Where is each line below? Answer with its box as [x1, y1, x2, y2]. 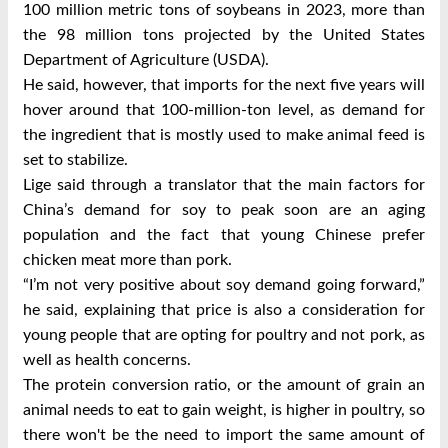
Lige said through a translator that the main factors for [23, 177, 425, 193]
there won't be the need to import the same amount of [23, 427, 425, 443]
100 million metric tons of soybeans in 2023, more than [23, 2, 425, 18]
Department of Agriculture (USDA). [23, 52, 269, 68]
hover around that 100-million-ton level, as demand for [23, 102, 425, 118]
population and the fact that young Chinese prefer [23, 227, 425, 243]
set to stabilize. [23, 152, 128, 168]
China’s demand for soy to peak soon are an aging [23, 202, 425, 218]
